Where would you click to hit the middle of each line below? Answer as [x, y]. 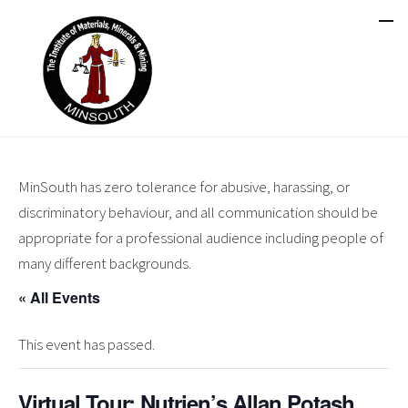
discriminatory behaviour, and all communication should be [198, 212]
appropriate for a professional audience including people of [201, 238]
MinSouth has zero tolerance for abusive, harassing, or [184, 187]
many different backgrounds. [105, 263]
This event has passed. [87, 344]
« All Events [59, 297]
